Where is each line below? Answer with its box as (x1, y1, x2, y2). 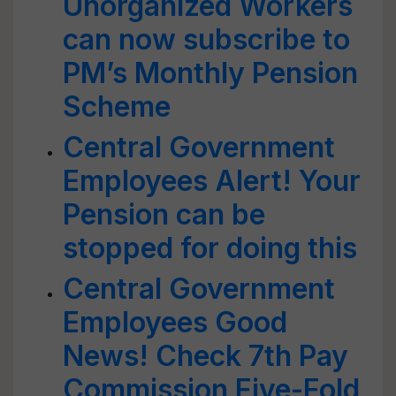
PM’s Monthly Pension (63, 56, 358, 90)
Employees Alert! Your (63, 164, 361, 198)
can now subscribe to (63, 22, 350, 57)
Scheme (63, 89, 171, 124)
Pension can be (63, 197, 265, 232)
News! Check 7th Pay (63, 339, 348, 373)
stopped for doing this (63, 231, 357, 265)
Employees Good (63, 305, 287, 339)
